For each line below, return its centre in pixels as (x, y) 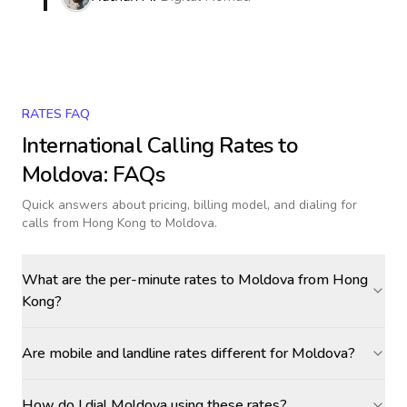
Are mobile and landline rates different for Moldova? (189, 353)
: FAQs (134, 174)
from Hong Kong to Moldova (134, 223)
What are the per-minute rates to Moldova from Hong (195, 280)
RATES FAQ (56, 114)
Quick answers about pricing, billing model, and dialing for (189, 205)
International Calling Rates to (159, 145)
